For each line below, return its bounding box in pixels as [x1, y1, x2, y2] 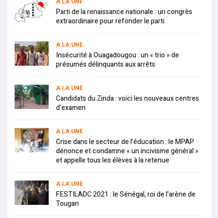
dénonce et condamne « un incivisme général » [56, 145, 199, 156]
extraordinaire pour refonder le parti [56, 16, 164, 26]
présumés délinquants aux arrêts [56, 59, 155, 70]
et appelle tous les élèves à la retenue [56, 155, 169, 165]
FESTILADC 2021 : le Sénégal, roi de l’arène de [56, 189, 196, 200]
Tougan [56, 198, 79, 209]
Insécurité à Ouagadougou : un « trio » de [56, 50, 179, 60]
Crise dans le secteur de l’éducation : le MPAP [56, 136, 194, 147]
